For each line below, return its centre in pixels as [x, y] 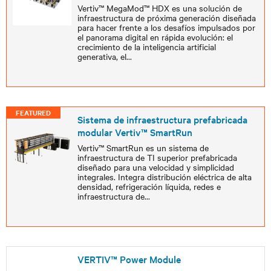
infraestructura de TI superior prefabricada [157, 157]
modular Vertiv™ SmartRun [135, 132]
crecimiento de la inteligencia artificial [146, 47]
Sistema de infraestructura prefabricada [162, 119]
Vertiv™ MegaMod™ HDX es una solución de [159, 8]
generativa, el [102, 56]
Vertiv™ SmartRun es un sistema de [143, 148]
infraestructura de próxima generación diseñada [166, 18]
